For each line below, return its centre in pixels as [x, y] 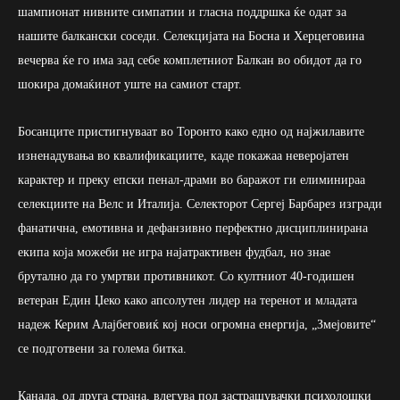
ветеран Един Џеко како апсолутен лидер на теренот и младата [187, 300]
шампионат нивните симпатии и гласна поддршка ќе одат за [182, 12]
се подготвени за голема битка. [102, 348]
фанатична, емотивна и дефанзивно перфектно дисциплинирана [193, 228]
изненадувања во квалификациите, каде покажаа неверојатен [183, 155]
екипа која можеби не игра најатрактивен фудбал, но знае [174, 252]
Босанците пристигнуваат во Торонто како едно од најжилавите [191, 131]
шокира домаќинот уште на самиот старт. [130, 84]
